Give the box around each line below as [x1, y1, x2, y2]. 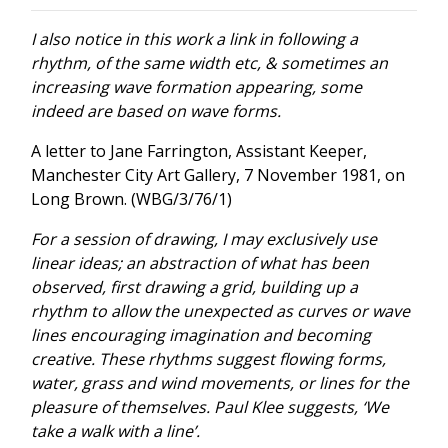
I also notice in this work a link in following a [31, 27, 358, 50]
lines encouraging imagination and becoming [31, 323, 371, 346]
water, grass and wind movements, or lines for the [31, 371, 409, 394]
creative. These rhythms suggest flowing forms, [31, 347, 386, 370]
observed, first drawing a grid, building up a [31, 275, 358, 298]
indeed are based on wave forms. [31, 99, 281, 122]
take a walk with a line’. [31, 419, 200, 442]
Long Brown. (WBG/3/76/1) [31, 187, 232, 210]
